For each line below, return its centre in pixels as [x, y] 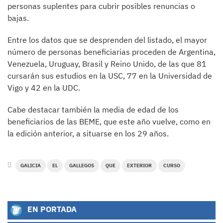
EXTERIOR [139, 166]
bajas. [18, 18]
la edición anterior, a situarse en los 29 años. [88, 133]
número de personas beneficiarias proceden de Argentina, [111, 52]
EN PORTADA [51, 209]
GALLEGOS [82, 166]
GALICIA [31, 166]
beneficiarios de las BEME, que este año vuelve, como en [109, 121]
